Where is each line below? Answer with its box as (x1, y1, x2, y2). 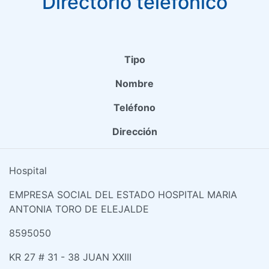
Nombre (115, 77, 154, 89)
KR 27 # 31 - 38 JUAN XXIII (9, 250, 131, 263)
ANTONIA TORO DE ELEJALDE (9, 202, 149, 215)
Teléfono (113, 101, 156, 113)
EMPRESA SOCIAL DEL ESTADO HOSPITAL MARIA (9, 188, 237, 201)
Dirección (112, 125, 157, 138)
